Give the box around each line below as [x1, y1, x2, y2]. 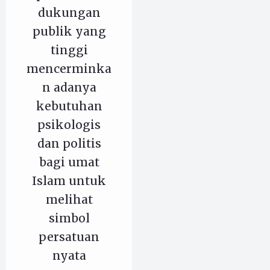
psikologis [37, 118, 101, 133]
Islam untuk [32, 174, 106, 189]
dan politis [37, 136, 101, 151]
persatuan [39, 230, 99, 245]
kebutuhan [36, 99, 102, 114]
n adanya [42, 80, 96, 95]
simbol [48, 211, 90, 226]
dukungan [37, 5, 101, 20]
